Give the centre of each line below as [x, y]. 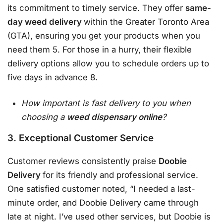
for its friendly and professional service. [120, 175]
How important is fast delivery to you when [106, 103]
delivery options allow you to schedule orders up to [108, 64]
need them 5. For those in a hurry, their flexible [100, 50]
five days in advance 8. [53, 78]
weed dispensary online [115, 117]
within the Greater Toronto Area [146, 22]
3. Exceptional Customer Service [81, 138]
